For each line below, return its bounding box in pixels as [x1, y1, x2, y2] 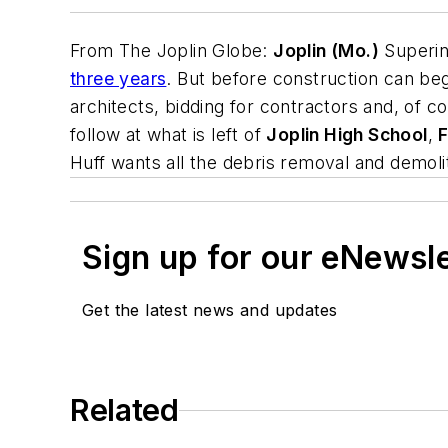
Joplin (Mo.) [273, 40, 380, 62]
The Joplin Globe [119, 40, 263, 62]
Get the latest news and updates [82, 300, 338, 321]
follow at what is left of [70, 124, 267, 146]
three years [70, 68, 167, 90]
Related [70, 392, 179, 429]
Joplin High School [266, 124, 428, 146]
